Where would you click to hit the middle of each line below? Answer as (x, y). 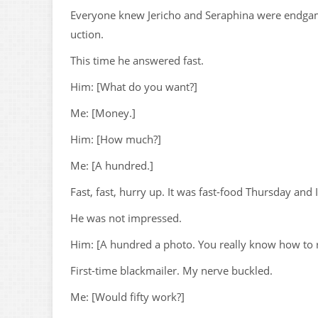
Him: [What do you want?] (134, 87)
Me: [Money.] (103, 113)
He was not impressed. (126, 218)
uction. (87, 34)
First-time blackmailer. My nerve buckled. (171, 270)
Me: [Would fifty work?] (127, 297)
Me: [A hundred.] (112, 165)
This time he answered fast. (137, 60)
